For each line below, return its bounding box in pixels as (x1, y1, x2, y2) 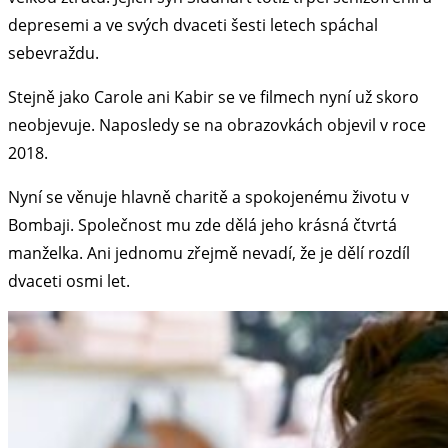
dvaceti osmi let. (8, 270, 130, 293)
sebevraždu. (8, 42, 99, 65)
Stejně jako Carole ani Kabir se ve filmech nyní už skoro (8, 86, 419, 109)
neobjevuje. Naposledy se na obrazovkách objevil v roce (8, 114, 426, 137)
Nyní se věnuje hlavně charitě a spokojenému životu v (8, 186, 409, 209)
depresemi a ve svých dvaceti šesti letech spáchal (8, 14, 378, 37)
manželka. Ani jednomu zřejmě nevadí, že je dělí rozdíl (8, 242, 410, 265)
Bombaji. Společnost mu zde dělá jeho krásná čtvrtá (8, 214, 397, 237)
